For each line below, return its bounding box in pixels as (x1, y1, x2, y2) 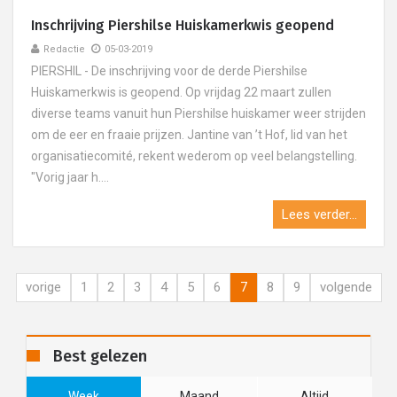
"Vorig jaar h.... (31, 170, 109, 184)
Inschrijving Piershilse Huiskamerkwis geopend (31, 17, 334, 34)
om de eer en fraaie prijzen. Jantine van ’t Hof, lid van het (31, 128, 347, 142)
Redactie (43, 43, 85, 55)
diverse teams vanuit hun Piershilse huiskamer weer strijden (31, 106, 366, 121)
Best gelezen (53, 346, 147, 366)
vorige (25, 279, 61, 295)
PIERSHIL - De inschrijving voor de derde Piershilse (31, 64, 307, 78)
